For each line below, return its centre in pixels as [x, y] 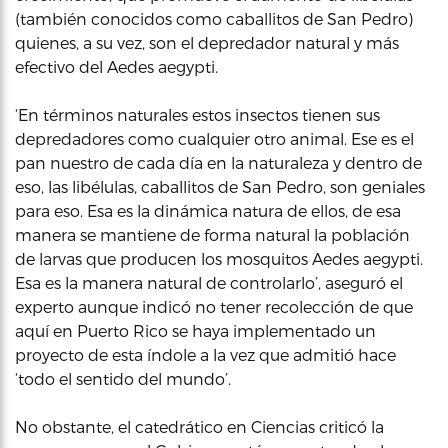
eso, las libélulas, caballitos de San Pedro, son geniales [220, 186]
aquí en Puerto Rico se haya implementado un [195, 330]
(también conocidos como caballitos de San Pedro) [214, 18]
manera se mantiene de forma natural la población [212, 234]
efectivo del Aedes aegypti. [116, 66]
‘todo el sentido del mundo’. [123, 378]
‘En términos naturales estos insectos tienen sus [197, 114]
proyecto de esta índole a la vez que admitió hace [205, 354]
